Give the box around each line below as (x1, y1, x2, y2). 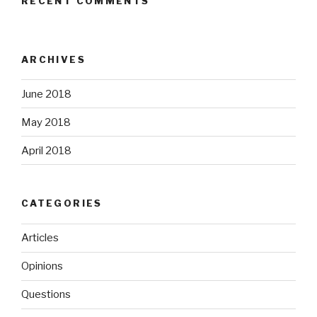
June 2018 (21, 87, 71, 100)
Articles (21, 231, 59, 245)
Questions (21, 288, 71, 301)
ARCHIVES (21, 53, 86, 65)
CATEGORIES (21, 197, 103, 209)
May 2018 (21, 115, 71, 129)
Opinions (21, 260, 63, 273)
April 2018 (21, 144, 71, 157)
